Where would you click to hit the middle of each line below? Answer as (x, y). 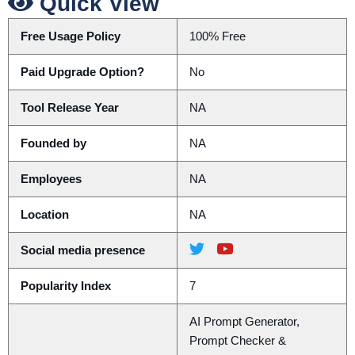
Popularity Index (65, 286)
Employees (51, 179)
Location (44, 215)
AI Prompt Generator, (244, 322)
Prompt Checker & (237, 341)
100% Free (217, 37)
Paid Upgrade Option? (82, 73)
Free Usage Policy (70, 37)
